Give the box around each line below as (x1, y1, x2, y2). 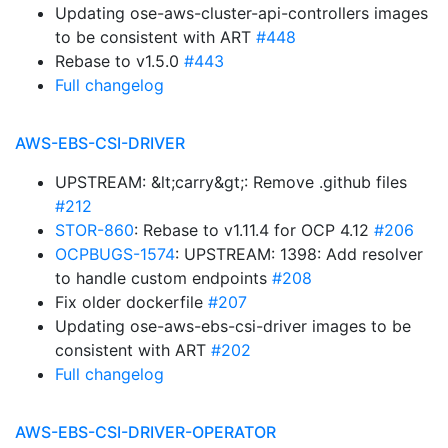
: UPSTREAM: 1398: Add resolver (175, 244, 423, 264)
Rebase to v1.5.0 (55, 51, 184, 71)
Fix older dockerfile (55, 292, 208, 312)
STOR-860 (55, 220, 134, 240)
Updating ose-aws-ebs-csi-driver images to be (55, 316, 411, 336)
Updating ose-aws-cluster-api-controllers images (55, 3, 428, 23)
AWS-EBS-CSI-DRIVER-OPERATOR (15, 422, 276, 442)
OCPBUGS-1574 (55, 244, 175, 264)
